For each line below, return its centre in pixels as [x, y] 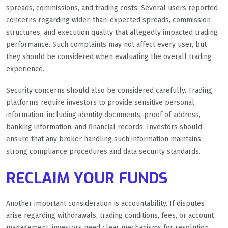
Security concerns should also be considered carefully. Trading [109, 91]
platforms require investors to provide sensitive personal [100, 103]
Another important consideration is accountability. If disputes [105, 204]
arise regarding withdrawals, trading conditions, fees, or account [110, 216]
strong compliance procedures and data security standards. [103, 152]
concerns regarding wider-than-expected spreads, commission [108, 20]
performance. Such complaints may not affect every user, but [106, 45]
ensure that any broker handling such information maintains [104, 139]
